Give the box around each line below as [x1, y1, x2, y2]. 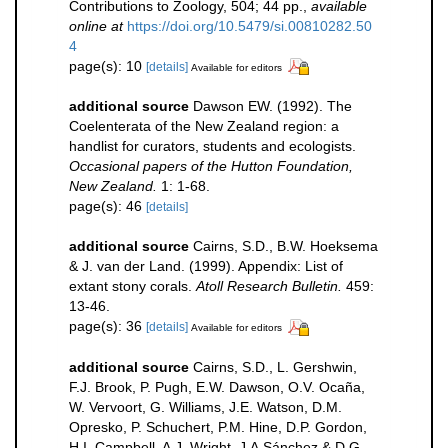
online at [69, 17, 123, 34]
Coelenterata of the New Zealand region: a [69, 118, 339, 135]
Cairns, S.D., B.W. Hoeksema [193, 238, 378, 255]
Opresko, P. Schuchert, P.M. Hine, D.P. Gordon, [69, 419, 367, 436]
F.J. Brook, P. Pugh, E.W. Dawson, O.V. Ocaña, [69, 379, 365, 396]
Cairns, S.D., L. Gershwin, [193, 359, 357, 376]
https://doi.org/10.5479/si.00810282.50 [127, 17, 372, 34]
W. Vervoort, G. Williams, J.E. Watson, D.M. [69, 399, 342, 416]
